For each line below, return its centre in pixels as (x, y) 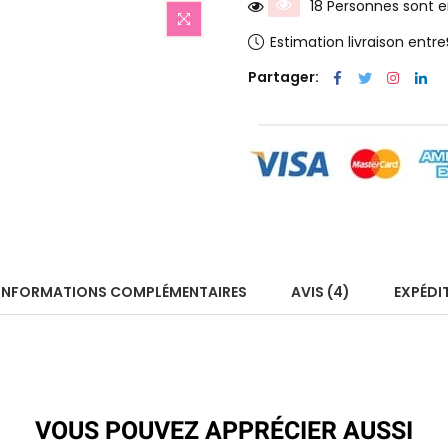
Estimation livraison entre (358, 41)
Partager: (283, 77)
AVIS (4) (320, 292)
